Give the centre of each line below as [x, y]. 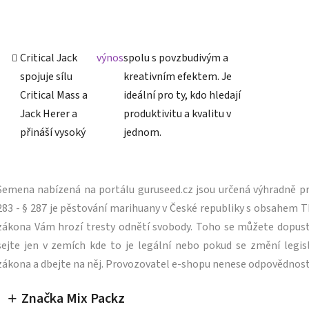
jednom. [143, 133]
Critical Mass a [54, 96]
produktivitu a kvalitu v [178, 114]
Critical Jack [49, 58]
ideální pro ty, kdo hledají [182, 96]
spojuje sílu [46, 77]
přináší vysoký [53, 133]
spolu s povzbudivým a [176, 58]
